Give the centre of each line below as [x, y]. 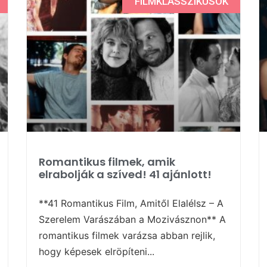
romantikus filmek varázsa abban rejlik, [127, 235]
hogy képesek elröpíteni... [97, 251]
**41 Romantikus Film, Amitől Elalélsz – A [131, 203]
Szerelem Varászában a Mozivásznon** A [132, 219]
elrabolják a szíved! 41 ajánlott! [125, 174]
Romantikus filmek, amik [107, 162]
